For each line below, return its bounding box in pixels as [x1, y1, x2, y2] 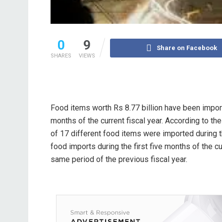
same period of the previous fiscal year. [51, 155, 187, 165]
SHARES [51, 53, 71, 59]
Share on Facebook [156, 44, 217, 52]
